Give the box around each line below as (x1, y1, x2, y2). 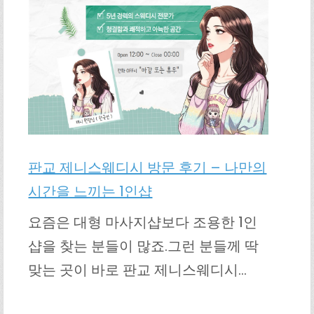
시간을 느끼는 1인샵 (28, 182, 153, 202)
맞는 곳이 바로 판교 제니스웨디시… (28, 260, 247, 280)
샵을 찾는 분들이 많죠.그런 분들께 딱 (28, 236, 259, 257)
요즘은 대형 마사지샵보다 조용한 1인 (28, 212, 258, 233)
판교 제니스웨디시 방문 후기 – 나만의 (28, 158, 267, 178)
